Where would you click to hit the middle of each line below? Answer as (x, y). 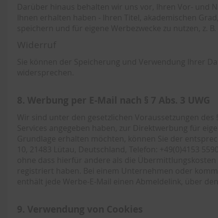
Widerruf (36, 45)
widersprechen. (45, 73)
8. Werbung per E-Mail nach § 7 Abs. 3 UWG (114, 100)
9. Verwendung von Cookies (80, 209)
